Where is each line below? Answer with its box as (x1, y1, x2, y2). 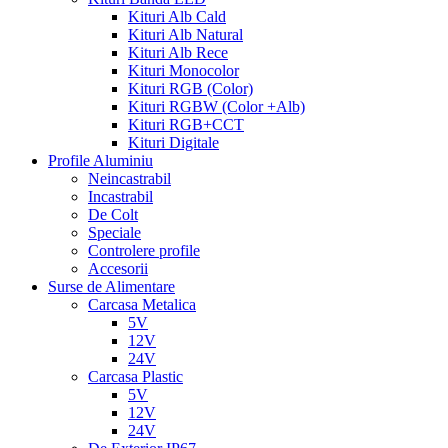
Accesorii (88, 260, 148, 278)
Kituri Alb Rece (128, 44, 228, 62)
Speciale (88, 224, 141, 242)
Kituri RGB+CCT (128, 116, 244, 134)
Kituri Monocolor (128, 62, 239, 80)
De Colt (88, 206, 138, 224)
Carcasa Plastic (88, 368, 183, 386)
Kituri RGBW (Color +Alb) (128, 98, 305, 116)
